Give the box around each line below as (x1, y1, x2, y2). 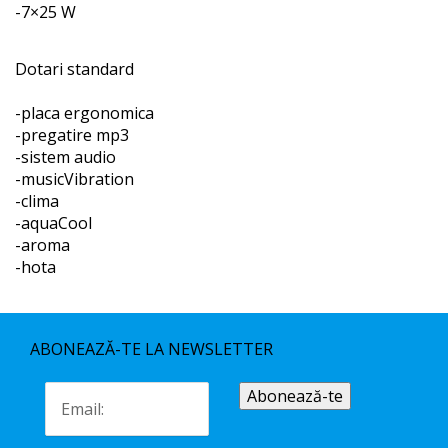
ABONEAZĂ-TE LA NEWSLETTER (30, 337, 273, 360)
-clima (15, 189, 59, 212)
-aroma (15, 233, 70, 256)
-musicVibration (15, 167, 134, 190)
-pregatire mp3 (15, 123, 129, 146)
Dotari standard (15, 57, 134, 80)
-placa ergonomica (15, 101, 154, 124)
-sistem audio (15, 145, 116, 168)
